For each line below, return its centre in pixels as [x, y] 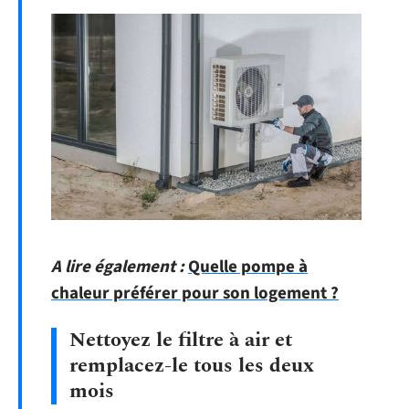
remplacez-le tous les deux [192, 365]
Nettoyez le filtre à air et [181, 340]
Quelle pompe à [248, 267]
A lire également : [118, 267]
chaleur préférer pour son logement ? [195, 294]
